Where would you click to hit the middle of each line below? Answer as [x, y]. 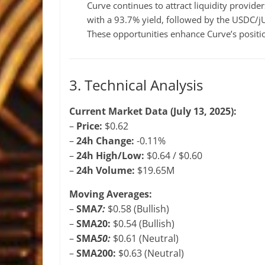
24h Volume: [106, 170]
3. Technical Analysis [136, 85]
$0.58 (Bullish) [137, 209]
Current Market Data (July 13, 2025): [153, 111]
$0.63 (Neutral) [150, 253]
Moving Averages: [111, 194]
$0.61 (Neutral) [145, 238]
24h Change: [105, 141]
